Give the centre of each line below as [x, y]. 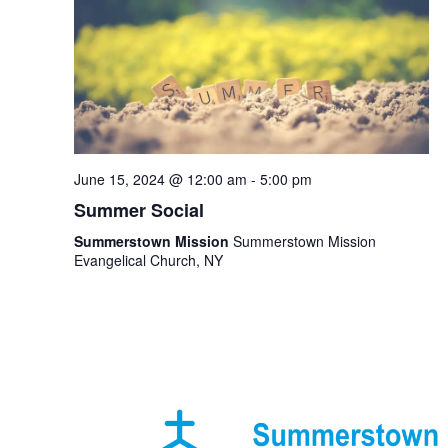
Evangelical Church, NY [148, 260]
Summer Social [138, 210]
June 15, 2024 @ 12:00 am [160, 179]
